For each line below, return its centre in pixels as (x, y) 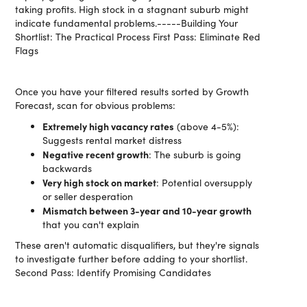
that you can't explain (91, 224)
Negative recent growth (96, 154)
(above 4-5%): (207, 126)
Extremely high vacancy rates (109, 126)
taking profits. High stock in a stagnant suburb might (132, 9)
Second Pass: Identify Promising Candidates (113, 272)
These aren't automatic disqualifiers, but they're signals (137, 245)
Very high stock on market (100, 182)
